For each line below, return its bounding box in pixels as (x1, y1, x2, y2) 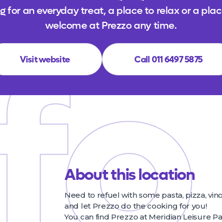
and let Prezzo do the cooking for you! (64, 201, 207, 211)
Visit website (19, 54, 70, 65)
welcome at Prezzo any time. (45, 19, 177, 32)
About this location (64, 165, 195, 185)
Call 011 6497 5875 (134, 54, 203, 65)
